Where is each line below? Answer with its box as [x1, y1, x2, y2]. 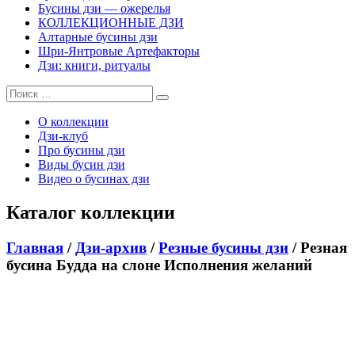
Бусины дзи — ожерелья [38, 2, 170, 16]
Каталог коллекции [6, 202, 175, 223]
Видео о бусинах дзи [38, 172, 150, 186]
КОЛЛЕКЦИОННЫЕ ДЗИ [38, 16, 184, 30]
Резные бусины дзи [158, 239, 288, 257]
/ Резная [288, 239, 347, 257]
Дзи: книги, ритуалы [38, 59, 151, 73]
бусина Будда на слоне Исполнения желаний [6, 257, 312, 274]
